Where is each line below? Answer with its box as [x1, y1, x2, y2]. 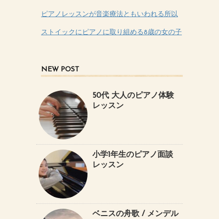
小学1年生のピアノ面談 [92, 151, 173, 159]
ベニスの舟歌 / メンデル [92, 210, 178, 218]
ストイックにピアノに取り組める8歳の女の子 [41, 28, 182, 36]
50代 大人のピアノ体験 [92, 91, 174, 100]
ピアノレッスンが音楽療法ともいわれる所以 [41, 10, 178, 18]
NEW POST [41, 66, 79, 73]
